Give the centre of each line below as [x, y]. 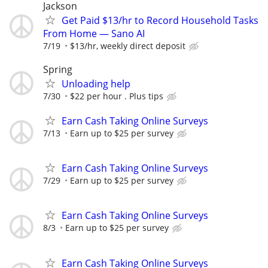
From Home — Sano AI [94, 33]
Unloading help [96, 83]
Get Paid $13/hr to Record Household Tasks [160, 20]
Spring [58, 69]
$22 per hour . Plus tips [117, 96]
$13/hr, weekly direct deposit [128, 45]
